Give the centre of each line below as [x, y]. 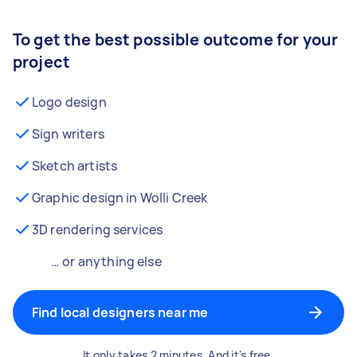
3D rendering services [98, 229]
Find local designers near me [120, 312]
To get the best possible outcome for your [176, 39]
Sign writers [68, 134]
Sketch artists [75, 166]
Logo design [69, 102]
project [42, 62]
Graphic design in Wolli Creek [120, 198]
